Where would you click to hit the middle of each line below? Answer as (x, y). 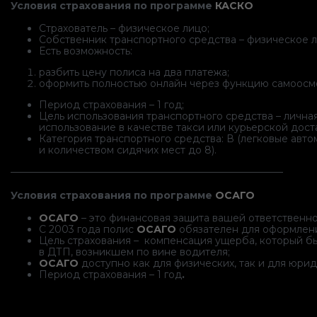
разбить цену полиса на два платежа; (134, 73)
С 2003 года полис (88, 230)
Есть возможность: (86, 51)
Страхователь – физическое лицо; (124, 29)
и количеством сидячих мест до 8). (128, 150)
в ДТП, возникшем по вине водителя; (134, 252)
